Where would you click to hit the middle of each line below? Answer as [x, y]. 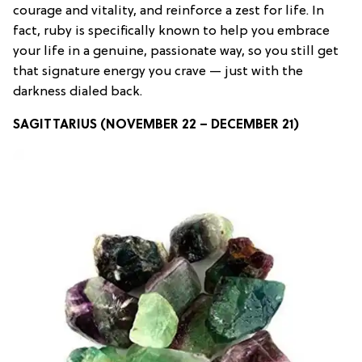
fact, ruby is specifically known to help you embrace [171, 31]
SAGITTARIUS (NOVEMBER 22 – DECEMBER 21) [156, 125]
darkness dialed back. [78, 92]
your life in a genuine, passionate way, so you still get [176, 51]
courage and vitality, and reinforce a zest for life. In [168, 11]
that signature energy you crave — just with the [158, 72]
